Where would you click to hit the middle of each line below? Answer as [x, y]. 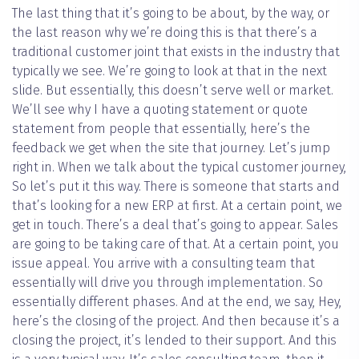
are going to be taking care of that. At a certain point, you [175, 244]
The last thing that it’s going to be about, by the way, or [171, 14]
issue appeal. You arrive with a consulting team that [163, 264]
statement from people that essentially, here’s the [161, 129]
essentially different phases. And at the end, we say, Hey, [177, 302]
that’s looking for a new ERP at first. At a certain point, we [177, 206]
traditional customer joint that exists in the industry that [176, 52]
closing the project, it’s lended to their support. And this [174, 341]
